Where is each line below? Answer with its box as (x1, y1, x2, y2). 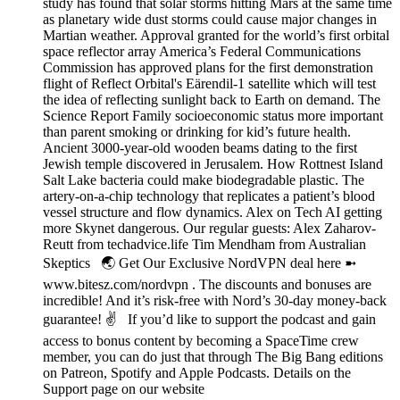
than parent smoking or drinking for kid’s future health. (43, 124, 351, 140)
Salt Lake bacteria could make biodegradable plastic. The (43, 172, 364, 188)
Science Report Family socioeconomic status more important (43, 108, 383, 124)
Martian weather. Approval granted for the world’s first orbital (43, 28, 389, 44)
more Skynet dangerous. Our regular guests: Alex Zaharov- (43, 221, 376, 237)
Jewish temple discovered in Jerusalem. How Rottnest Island (43, 156, 383, 172)
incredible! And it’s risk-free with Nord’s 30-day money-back (43, 293, 387, 309)
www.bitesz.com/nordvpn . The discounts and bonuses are (43, 277, 371, 293)
